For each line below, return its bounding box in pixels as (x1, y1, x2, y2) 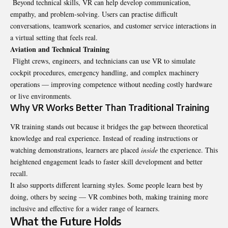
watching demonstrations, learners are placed (10, 145, 141, 155)
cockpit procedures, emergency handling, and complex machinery (10, 67, 199, 77)
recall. (10, 168, 28, 179)
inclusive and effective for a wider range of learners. (10, 204, 160, 214)
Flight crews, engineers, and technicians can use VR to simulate (10, 55, 195, 66)
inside (141, 145, 158, 155)
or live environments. (10, 91, 72, 101)
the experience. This (158, 145, 218, 155)
